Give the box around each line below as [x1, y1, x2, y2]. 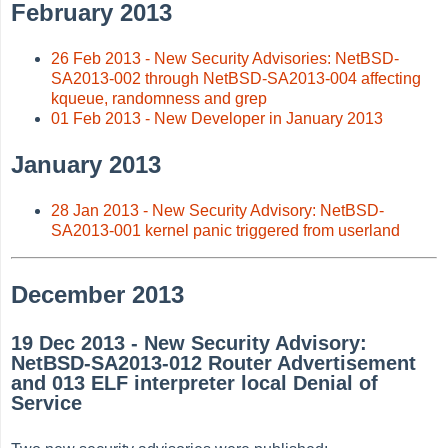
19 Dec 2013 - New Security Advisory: [11, 332, 368, 355]
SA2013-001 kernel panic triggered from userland [51, 221, 401, 239]
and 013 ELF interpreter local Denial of [11, 372, 379, 395]
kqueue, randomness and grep [51, 89, 268, 107]
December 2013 [11, 280, 185, 308]
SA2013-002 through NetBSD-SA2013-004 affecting [51, 69, 422, 87]
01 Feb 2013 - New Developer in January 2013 [51, 109, 384, 127]
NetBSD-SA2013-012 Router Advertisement [11, 352, 417, 375]
